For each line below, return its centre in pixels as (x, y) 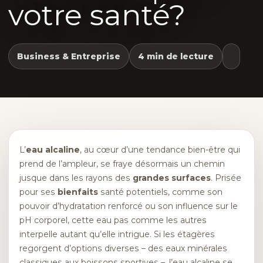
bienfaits (78, 192)
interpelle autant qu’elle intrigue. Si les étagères (117, 234)
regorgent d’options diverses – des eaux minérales (123, 248)
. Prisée (226, 178)
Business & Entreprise (69, 56)
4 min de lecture (176, 56)
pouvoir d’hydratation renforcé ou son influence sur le (129, 206)
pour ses (38, 192)
